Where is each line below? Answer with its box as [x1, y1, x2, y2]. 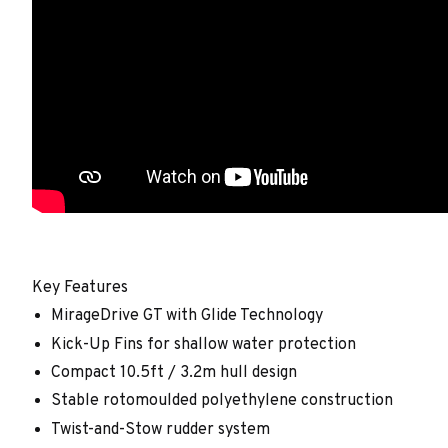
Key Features [32, 277, 128, 298]
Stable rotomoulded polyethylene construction [51, 391, 394, 412]
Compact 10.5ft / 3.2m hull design [51, 362, 298, 383]
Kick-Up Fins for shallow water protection [51, 334, 357, 355]
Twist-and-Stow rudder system [51, 419, 271, 440]
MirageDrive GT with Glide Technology [51, 306, 324, 327]
